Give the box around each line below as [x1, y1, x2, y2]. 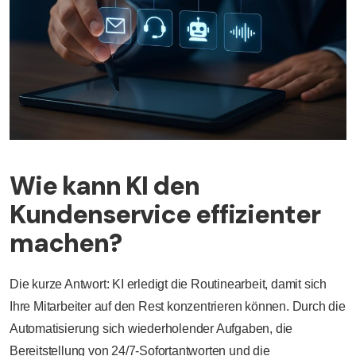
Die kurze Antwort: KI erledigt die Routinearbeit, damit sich [10, 277, 327, 291]
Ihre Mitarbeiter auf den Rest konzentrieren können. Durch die [10, 299, 346, 313]
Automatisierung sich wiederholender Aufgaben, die [10, 321, 293, 335]
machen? [10, 226, 122, 260]
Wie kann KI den [10, 168, 199, 203]
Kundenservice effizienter [10, 197, 320, 231]
